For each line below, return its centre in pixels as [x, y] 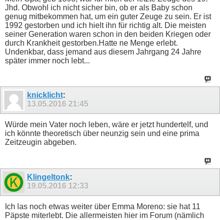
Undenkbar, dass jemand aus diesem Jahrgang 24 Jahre [103, 52]
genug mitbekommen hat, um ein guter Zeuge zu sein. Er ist [108, 16]
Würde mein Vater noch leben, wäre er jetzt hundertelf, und [107, 125]
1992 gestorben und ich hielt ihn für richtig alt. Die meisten [106, 25]
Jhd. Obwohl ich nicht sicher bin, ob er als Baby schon [99, 7]
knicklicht [45, 95]
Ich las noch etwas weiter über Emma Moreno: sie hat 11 [103, 206]
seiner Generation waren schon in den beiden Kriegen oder [108, 34]
